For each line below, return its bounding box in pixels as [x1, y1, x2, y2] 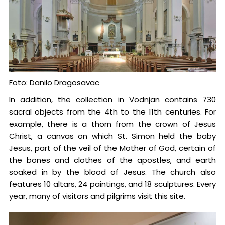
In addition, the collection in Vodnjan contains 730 [9, 94, 216, 105]
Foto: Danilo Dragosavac [9, 77, 99, 88]
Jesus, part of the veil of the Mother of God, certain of [9, 142, 216, 153]
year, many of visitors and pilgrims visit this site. [9, 190, 185, 201]
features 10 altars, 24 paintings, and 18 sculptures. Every [9, 178, 216, 189]
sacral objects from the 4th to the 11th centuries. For [9, 106, 216, 117]
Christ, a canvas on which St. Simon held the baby [9, 130, 216, 141]
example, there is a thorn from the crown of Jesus [9, 118, 216, 129]
